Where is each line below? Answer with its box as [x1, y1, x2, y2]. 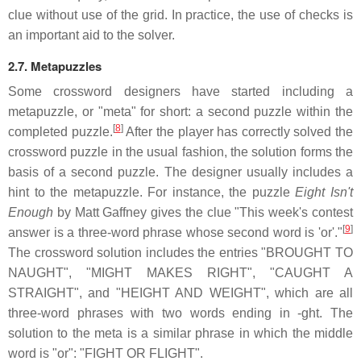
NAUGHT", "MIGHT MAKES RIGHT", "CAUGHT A [8, 266, 353, 280]
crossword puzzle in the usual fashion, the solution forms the [8, 145, 353, 160]
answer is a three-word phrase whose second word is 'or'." [8, 226, 342, 240]
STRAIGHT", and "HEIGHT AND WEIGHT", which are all [8, 286, 353, 301]
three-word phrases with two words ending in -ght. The [8, 306, 353, 321]
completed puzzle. [8, 125, 113, 139]
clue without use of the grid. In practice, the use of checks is [8, 8, 353, 23]
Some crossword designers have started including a [8, 85, 353, 99]
